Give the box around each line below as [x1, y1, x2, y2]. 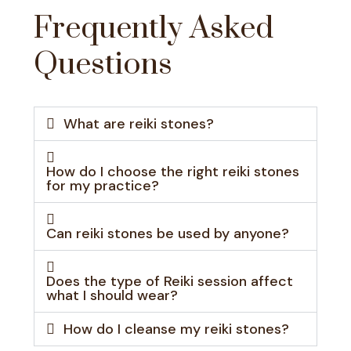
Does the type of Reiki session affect [46, 272, 293, 291]
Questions [34, 45, 172, 84]
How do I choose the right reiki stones [46, 162, 299, 181]
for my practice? [46, 176, 159, 195]
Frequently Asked [34, 9, 273, 48]
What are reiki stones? [63, 114, 214, 133]
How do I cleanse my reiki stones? [63, 320, 289, 338]
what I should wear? [46, 286, 178, 305]
